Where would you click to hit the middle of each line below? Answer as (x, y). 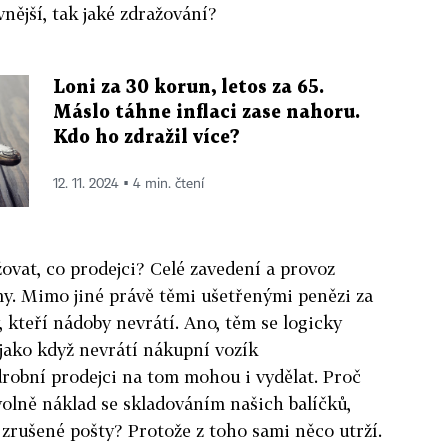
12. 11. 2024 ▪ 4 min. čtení (128, 183)
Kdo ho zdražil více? (146, 137)
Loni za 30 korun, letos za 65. (188, 87)
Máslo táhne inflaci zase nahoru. (206, 112)
